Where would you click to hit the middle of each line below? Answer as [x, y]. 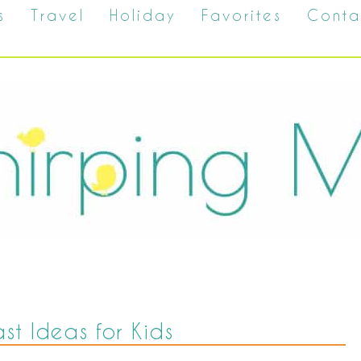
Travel [58, 15]
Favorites [242, 15]
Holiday [143, 15]
